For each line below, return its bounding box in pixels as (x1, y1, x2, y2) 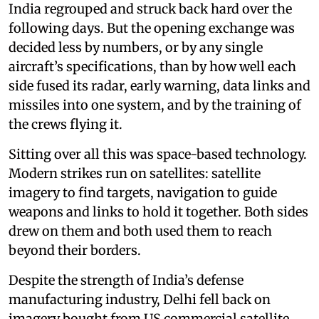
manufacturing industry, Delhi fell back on (9, 291, 271, 308)
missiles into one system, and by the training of (9, 97, 301, 114)
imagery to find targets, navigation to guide (9, 184, 277, 202)
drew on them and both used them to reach (9, 223, 272, 240)
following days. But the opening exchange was (9, 20, 295, 37)
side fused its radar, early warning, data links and (9, 78, 310, 95)
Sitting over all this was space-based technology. (9, 146, 307, 163)
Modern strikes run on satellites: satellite (9, 165, 261, 182)
